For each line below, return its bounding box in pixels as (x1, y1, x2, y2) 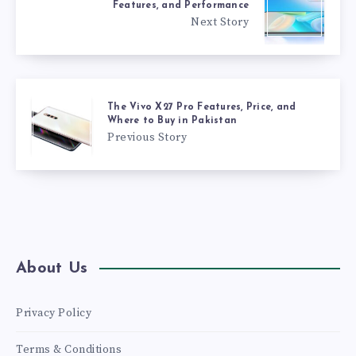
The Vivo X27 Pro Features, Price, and (107, 102, 296, 112)
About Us (16, 260, 87, 277)
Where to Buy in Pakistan (107, 115, 237, 126)
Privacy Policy (16, 305, 91, 320)
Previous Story (107, 130, 187, 145)
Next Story (191, 14, 249, 29)
